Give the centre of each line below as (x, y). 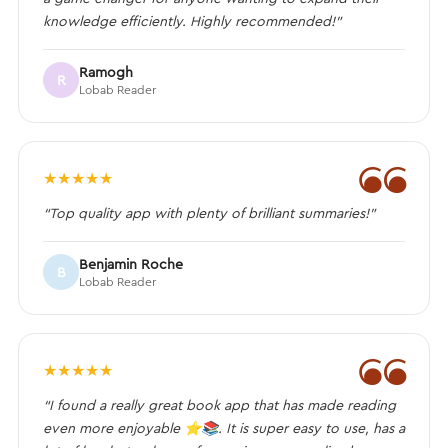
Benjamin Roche (131, 264)
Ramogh (106, 72)
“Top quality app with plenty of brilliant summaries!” (209, 213)
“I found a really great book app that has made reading (219, 405)
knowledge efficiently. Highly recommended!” (192, 21)
